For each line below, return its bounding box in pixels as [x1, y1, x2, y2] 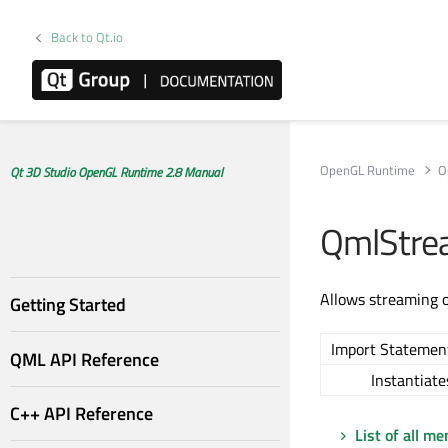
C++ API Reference [10, 399, 153, 427]
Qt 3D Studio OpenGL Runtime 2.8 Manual [10, 162, 223, 182]
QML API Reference [10, 345, 159, 373]
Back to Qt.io [51, 27, 124, 47]
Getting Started [10, 291, 126, 319]
